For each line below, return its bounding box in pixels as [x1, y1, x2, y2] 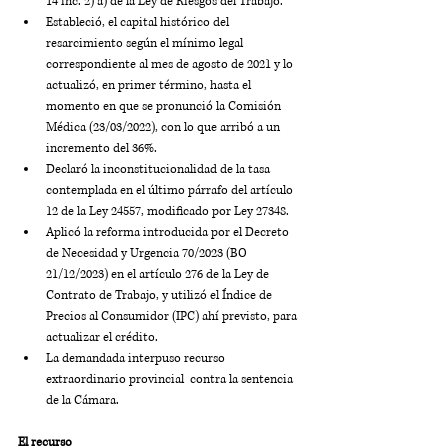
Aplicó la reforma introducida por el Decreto [46, 224, 292, 241]
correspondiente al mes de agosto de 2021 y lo [46, 56, 296, 73]
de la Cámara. [46, 392, 119, 409]
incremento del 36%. [46, 140, 157, 157]
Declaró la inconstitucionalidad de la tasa [46, 161, 273, 178]
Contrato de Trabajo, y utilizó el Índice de [46, 287, 275, 304]
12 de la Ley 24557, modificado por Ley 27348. [46, 203, 289, 220]
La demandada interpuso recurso [46, 350, 228, 367]
